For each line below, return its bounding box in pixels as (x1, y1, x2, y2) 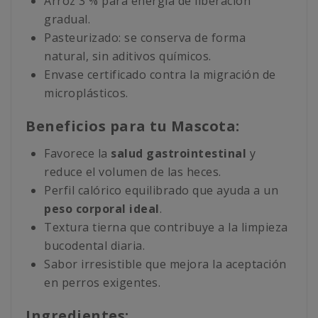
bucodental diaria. (44, 238, 145, 254)
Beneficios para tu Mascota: (26, 116, 240, 136)
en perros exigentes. (44, 275, 160, 291)
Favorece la (44, 146, 111, 162)
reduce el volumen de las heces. (44, 164, 221, 180)
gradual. (44, 11, 90, 28)
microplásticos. (44, 85, 128, 102)
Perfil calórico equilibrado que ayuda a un (44, 182, 278, 199)
